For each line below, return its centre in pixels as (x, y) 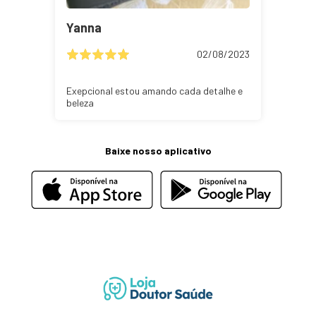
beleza (80, 102)
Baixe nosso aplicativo (158, 150)
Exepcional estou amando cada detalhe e (154, 90)
